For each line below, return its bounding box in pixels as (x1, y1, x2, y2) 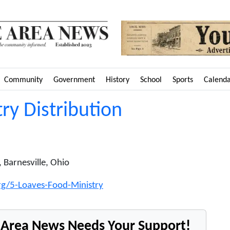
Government (53, 75, 95, 84)
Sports (172, 75, 193, 84)
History (106, 75, 129, 84)
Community (4, 75, 43, 84)
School (140, 75, 162, 84)
